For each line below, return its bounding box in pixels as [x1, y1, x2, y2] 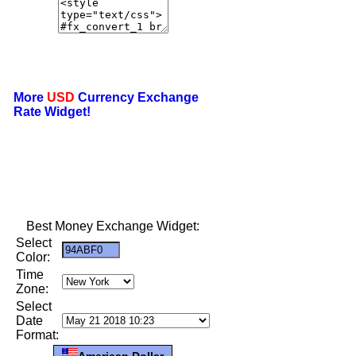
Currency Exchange [75, 90, 199, 104]
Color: [16, 250, 50, 264]
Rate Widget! [14, 104, 91, 118]
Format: [16, 327, 59, 342]
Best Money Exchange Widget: [26, 219, 199, 233]
